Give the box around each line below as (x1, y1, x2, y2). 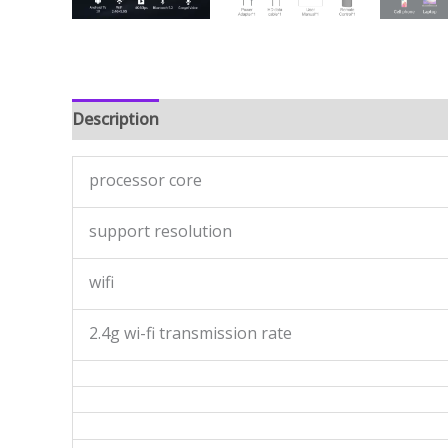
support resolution (89, 220, 232, 242)
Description (72, 108, 159, 130)
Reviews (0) (179, 108, 264, 130)
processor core (89, 169, 202, 191)
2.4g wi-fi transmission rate (89, 322, 292, 344)
